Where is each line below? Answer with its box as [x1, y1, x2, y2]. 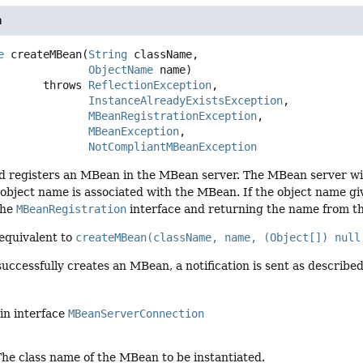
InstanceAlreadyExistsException [88, 94, 284, 108]
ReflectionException [88, 79, 212, 92]
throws [43, 79, 89, 92]
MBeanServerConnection [68, 306, 205, 320]
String [88, 48, 128, 62]
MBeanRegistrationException [88, 109, 258, 123]
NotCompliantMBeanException [88, 140, 258, 154]
